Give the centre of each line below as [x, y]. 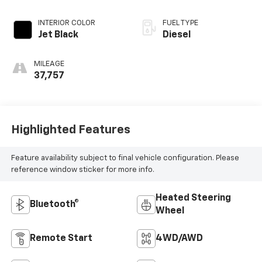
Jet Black [58, 35]
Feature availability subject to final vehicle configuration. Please [125, 158]
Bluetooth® [54, 205]
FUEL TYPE [180, 23]
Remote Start [61, 239]
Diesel [177, 35]
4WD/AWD [179, 239]
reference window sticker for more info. [82, 170]
